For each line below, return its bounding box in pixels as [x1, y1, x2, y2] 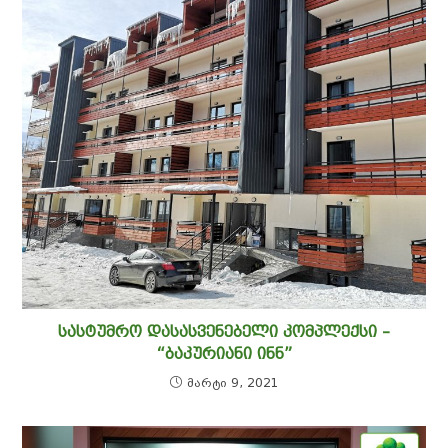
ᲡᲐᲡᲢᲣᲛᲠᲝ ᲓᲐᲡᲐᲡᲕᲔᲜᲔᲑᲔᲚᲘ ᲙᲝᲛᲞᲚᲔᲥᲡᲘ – [58, 321, 390, 341]
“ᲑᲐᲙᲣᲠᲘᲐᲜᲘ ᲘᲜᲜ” [156, 343, 292, 363]
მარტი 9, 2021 [186, 375, 279, 390]
